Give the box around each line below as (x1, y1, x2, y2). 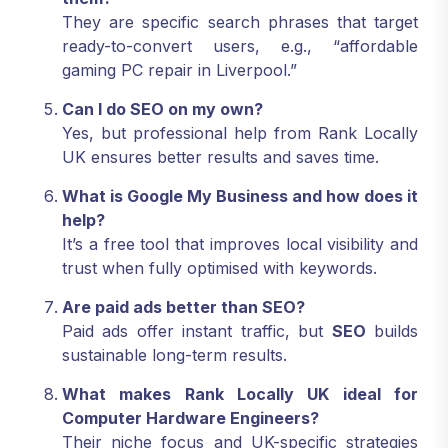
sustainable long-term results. (62, 345, 287, 366)
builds (365, 321, 419, 342)
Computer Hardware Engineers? (62, 408, 319, 429)
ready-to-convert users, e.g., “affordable (62, 36, 418, 57)
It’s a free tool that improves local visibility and (62, 234, 418, 255)
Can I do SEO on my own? (62, 99, 263, 120)
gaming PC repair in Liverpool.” (62, 60, 297, 81)
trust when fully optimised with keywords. (62, 258, 377, 279)
